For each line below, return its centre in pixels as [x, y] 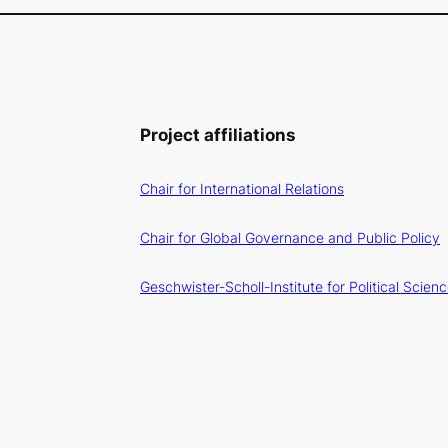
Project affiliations [218, 134]
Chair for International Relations [242, 189]
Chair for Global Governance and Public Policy [290, 237]
